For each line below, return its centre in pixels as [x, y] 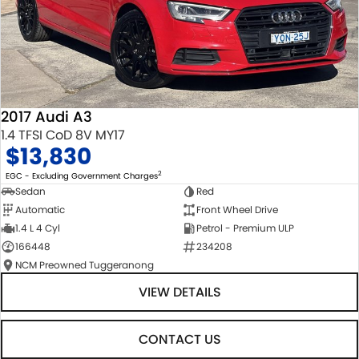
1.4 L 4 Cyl [38, 228]
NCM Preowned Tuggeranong [85, 264]
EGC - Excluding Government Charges [82, 175]
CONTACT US [179, 339]
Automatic [40, 209]
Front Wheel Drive [237, 209]
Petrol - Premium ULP [245, 228]
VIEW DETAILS [179, 292]
